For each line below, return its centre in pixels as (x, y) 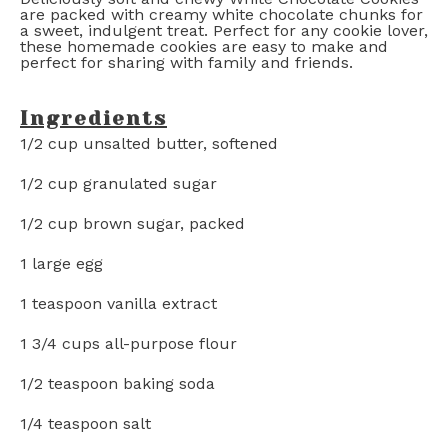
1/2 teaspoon (69, 383)
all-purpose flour (168, 343)
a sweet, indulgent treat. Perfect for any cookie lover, (224, 30)
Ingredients (93, 118)
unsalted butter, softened (178, 143)
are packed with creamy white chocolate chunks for (221, 14)
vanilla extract (159, 303)
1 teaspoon (61, 303)
